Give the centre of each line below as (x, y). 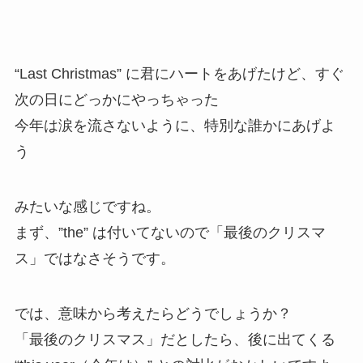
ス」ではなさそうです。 (94, 258)
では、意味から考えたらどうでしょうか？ (153, 313)
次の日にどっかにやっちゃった (116, 99)
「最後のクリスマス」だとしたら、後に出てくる (175, 339)
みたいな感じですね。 (87, 206)
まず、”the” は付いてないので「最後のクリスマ (170, 232)
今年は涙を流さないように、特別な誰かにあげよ (175, 125)
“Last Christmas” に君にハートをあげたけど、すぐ (179, 73)
